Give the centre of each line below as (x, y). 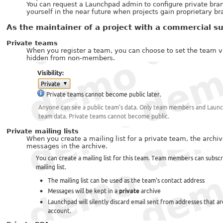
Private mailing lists (43, 131)
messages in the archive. (67, 146)
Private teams (32, 43)
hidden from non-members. (71, 58)
